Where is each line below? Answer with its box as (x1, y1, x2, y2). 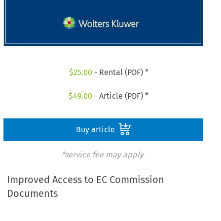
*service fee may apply (61, 149, 144, 159)
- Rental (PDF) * (92, 68, 148, 77)
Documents (7, 187, 58, 200)
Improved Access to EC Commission (7, 174, 165, 186)
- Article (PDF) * (92, 91, 149, 101)
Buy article (75, 124, 117, 134)
